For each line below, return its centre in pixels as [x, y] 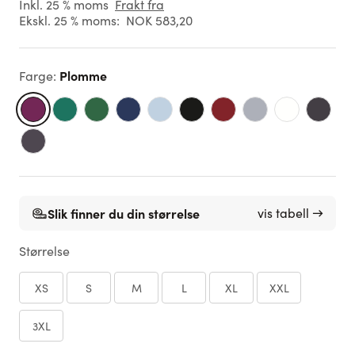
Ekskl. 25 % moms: [69, 20]
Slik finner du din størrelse [124, 213]
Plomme [83, 75]
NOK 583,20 [159, 20]
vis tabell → [290, 213]
